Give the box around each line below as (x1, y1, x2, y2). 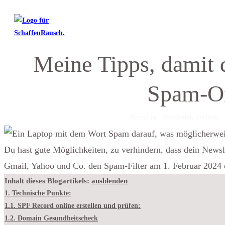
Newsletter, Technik (162, 114, 218, 121)
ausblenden (91, 176, 128, 185)
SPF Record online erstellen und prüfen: (18, 202, 141, 209)
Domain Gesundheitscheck (18, 214, 98, 222)
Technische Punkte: (12, 189, 71, 197)
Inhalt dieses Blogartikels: (5, 176, 89, 185)
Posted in (130, 114, 162, 121)
